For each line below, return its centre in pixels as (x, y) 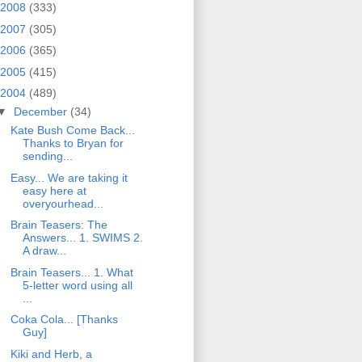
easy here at (54, 190)
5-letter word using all (77, 285)
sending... (47, 156)
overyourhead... (63, 203)
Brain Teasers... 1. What (72, 272)
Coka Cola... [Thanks (64, 320)
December (42, 112)
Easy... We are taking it (69, 177)
